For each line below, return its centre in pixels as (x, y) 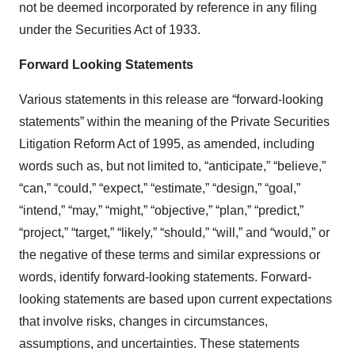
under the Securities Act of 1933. (110, 29)
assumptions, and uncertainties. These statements (159, 343)
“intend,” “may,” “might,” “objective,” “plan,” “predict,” (161, 210)
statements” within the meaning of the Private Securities (174, 121)
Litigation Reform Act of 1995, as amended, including (167, 143)
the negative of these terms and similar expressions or (170, 254)
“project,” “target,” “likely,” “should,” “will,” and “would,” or (174, 232)
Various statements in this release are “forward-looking (171, 99)
